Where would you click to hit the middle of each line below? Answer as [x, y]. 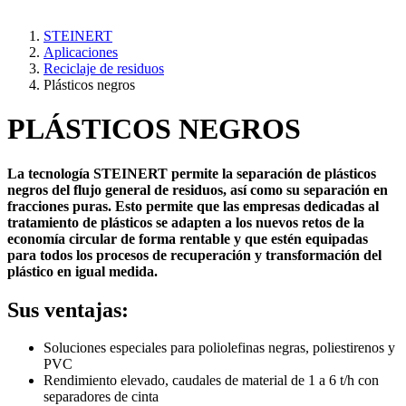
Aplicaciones [81, 52]
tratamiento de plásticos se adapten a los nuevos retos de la [186, 222]
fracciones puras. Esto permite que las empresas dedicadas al [193, 206]
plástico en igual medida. [82, 271]
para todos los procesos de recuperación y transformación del [194, 255]
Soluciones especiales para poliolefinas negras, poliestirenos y [219, 348]
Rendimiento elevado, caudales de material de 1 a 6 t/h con [211, 381]
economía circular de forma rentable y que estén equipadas [188, 238]
